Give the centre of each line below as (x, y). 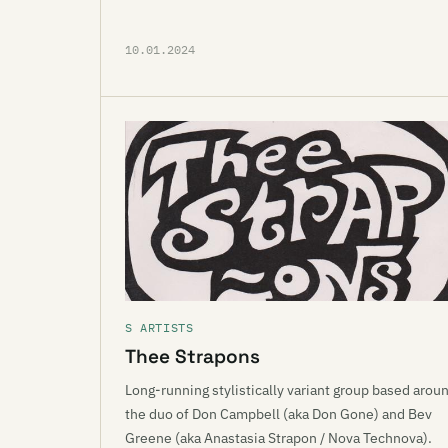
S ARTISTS (159, 327)
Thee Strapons (192, 356)
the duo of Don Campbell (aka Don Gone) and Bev (278, 414)
